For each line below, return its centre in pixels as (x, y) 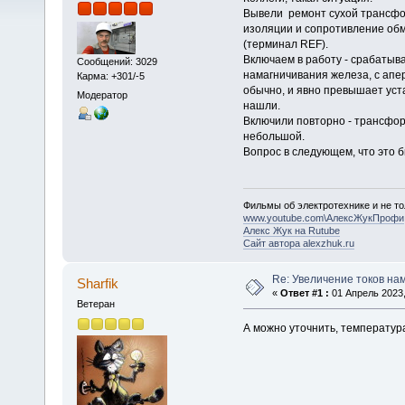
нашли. (261, 106)
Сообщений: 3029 (117, 61)
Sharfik (98, 283)
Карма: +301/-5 (110, 75)
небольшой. (273, 137)
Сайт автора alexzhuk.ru (298, 243)
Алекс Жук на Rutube (291, 230)
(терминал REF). (285, 45)
